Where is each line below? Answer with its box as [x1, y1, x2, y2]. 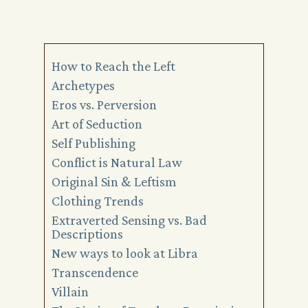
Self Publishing [52, 135, 135, 151]
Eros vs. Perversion [52, 97, 157, 112]
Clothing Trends [52, 193, 144, 208]
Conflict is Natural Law [52, 155, 182, 170]
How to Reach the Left [52, 58, 175, 74]
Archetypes [52, 78, 115, 93]
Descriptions [52, 226, 123, 241]
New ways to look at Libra [52, 245, 198, 261]
